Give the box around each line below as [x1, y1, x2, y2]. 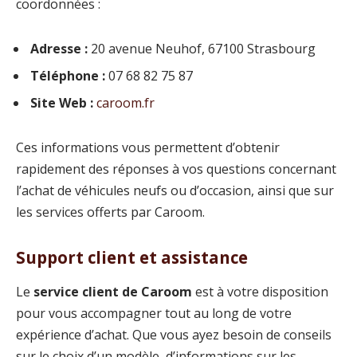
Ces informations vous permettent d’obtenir [16, 139, 280, 157]
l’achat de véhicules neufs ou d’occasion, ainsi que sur [16, 182, 334, 200]
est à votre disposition [192, 283, 328, 301]
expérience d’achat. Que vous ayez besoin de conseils [16, 326, 331, 344]
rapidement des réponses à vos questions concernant [16, 160, 336, 178]
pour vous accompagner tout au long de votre [16, 304, 292, 323]
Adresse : [30, 40, 88, 58]
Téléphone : [30, 67, 105, 85]
